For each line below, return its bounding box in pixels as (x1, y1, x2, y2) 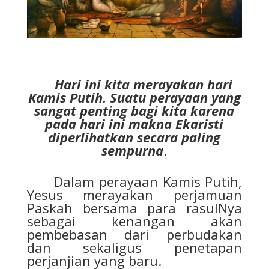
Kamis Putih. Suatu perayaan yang (28, 88, 241, 107)
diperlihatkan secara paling (48, 128, 221, 147)
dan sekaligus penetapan (26, 238, 243, 257)
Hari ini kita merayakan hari (54, 75, 232, 94)
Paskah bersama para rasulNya (26, 199, 243, 217)
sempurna (101, 141, 164, 160)
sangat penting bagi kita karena (34, 101, 235, 120)
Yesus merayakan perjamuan (26, 186, 243, 204)
